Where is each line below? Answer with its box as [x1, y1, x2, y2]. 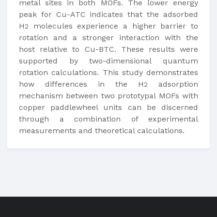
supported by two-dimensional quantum [19, 56, 198, 65]
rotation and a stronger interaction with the [19, 33, 198, 42]
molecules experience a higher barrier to [29, 21, 198, 31]
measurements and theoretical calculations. [19, 126, 185, 135]
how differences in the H [19, 79, 144, 89]
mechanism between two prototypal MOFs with [19, 91, 198, 100]
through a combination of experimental [19, 114, 198, 124]
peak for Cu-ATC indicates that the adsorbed [19, 10, 198, 19]
